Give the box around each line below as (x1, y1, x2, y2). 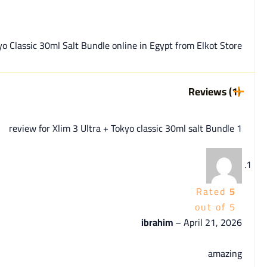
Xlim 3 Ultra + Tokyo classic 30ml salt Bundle (52, 119, 235, 137)
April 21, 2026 (184, 213, 243, 231)
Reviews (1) (188, 82, 241, 102)
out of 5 (195, 197, 237, 216)
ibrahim (141, 213, 176, 231)
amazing (208, 244, 243, 262)
